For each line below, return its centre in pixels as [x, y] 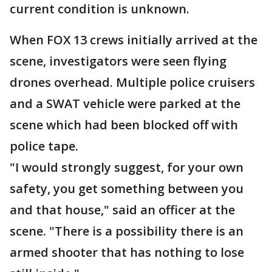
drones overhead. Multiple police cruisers [132, 82]
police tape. [44, 146]
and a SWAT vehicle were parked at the [125, 104]
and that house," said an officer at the [122, 210]
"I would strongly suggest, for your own [127, 167]
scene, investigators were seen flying [118, 61]
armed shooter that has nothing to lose [127, 252]
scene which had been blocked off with [124, 125]
